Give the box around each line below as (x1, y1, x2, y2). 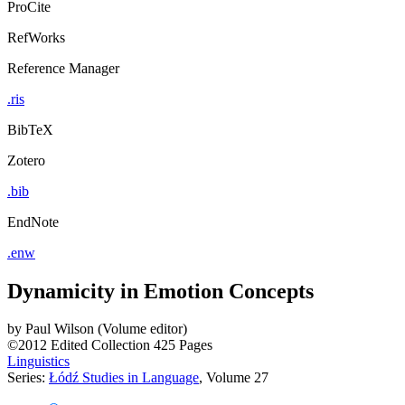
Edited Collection (51, 337, 150, 353)
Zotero (7, 152, 45, 168)
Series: (7, 370, 49, 386)
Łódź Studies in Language (49, 370, 199, 386)
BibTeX (7, 121, 53, 137)
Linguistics (7, 353, 70, 370)
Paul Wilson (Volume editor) (25, 321, 187, 337)
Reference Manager (7, 60, 119, 76)
